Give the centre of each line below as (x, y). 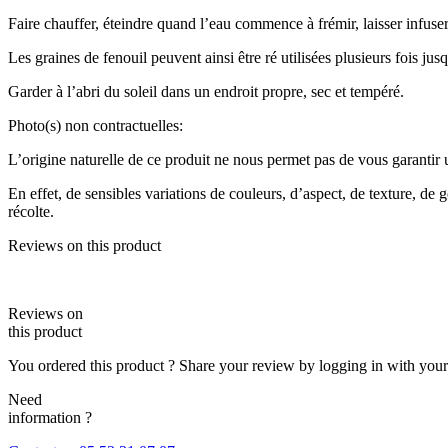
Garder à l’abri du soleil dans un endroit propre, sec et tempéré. (206, 91)
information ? (50, 417)
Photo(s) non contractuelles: (95, 125)
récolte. (31, 211)
